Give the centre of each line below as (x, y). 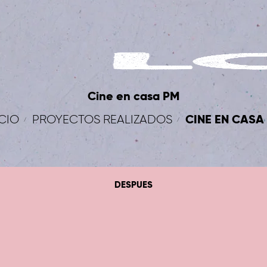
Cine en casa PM (133, 96)
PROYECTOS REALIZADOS (102, 119)
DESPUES (133, 185)
